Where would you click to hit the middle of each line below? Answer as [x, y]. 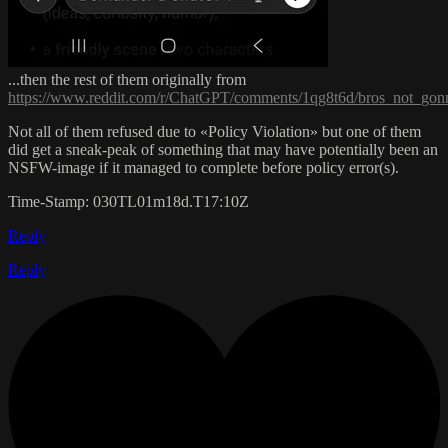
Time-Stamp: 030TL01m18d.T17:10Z [128, 201]
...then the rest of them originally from [127, 79]
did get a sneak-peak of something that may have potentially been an [223, 149]
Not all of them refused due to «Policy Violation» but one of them [214, 131]
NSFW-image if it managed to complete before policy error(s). [203, 167]
